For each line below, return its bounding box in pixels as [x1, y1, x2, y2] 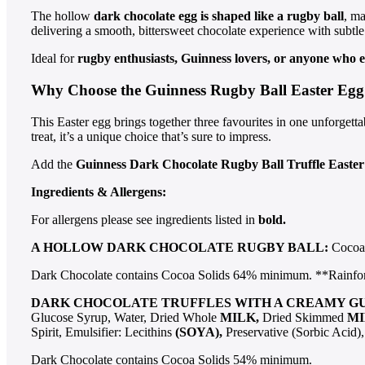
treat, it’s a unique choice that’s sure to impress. [31, 129, 271, 143]
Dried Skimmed [259, 310, 347, 324]
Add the [31, 156, 76, 171]
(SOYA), [175, 324, 222, 339]
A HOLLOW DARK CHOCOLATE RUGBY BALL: [31, 240, 332, 254]
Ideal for [31, 51, 77, 66]
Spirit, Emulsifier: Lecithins [31, 324, 175, 339]
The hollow [31, 9, 94, 24]
